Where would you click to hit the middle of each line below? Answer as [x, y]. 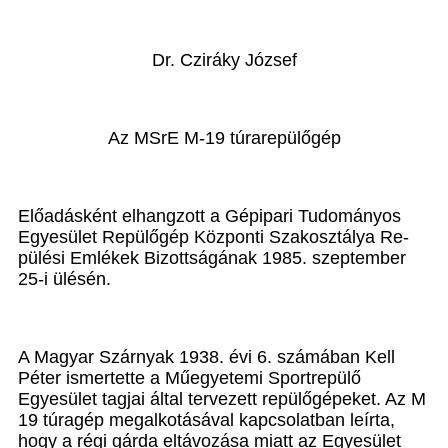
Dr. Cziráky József [224, 60]
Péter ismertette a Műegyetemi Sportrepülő [189, 378]
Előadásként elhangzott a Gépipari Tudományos [209, 216]
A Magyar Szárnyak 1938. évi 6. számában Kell [206, 357]
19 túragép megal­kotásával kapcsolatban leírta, [206, 420]
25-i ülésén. [64, 279]
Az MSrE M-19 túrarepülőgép [224, 138]
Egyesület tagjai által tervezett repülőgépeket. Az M [222, 399]
